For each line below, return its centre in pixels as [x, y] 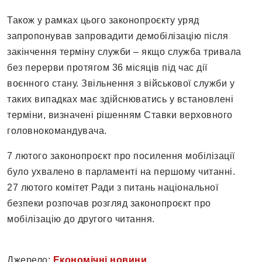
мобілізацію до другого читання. [81, 219]
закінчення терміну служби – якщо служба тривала [124, 52]
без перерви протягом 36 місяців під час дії [107, 68]
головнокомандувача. [57, 131]
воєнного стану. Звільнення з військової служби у [121, 84]
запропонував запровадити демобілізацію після [118, 36]
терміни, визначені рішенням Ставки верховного [120, 115]
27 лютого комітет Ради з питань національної [113, 188]
